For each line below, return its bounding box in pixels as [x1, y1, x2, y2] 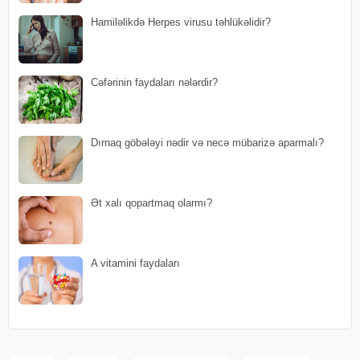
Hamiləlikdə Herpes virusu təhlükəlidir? [91, 15, 271, 28]
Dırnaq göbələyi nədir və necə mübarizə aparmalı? [91, 136, 324, 149]
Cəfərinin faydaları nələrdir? [91, 76, 218, 88]
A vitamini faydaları [91, 256, 180, 269]
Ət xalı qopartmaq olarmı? [91, 196, 212, 209]
